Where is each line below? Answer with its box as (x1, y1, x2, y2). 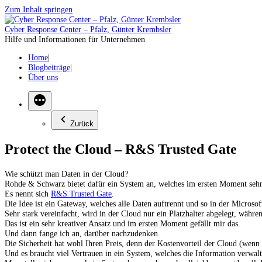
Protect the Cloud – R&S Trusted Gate (5, 141, 237, 157)
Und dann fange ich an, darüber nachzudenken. (5, 228, 160, 238)
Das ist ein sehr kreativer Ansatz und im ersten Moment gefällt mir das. (5, 218, 240, 228)
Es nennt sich (5, 188, 51, 198)
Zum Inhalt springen (5, 5, 73, 14)
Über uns (28, 73, 58, 82)
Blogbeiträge (28, 63, 70, 73)
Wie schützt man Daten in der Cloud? (5, 168, 128, 178)
